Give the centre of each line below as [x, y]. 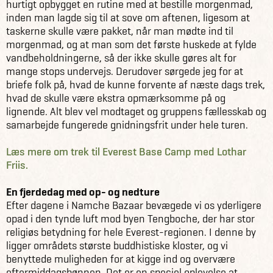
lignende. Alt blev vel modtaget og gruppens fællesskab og [136, 111]
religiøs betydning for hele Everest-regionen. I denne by [131, 232]
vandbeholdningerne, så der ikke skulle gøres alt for [121, 58]
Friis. [17, 165]
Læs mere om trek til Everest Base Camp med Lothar [126, 151]
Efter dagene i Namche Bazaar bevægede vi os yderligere [134, 205]
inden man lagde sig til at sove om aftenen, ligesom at [128, 17]
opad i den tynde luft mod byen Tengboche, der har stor [130, 218]
